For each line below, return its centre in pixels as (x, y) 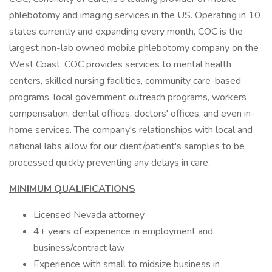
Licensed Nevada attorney (89, 215)
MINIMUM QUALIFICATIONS (72, 189)
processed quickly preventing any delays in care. (110, 163)
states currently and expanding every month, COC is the (126, 32)
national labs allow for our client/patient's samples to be (127, 146)
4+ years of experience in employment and (123, 231)
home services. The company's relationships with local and (131, 130)
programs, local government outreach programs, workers (128, 97)
